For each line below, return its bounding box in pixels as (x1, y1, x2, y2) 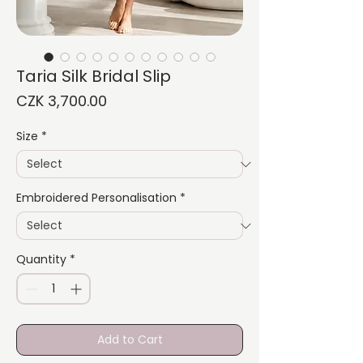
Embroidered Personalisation (16, 190, 177, 207)
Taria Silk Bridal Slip (16, 65, 171, 88)
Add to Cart (96, 331, 163, 348)
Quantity (16, 251, 66, 268)
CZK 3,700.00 (16, 91, 107, 112)
